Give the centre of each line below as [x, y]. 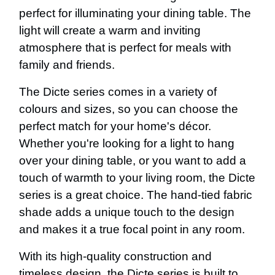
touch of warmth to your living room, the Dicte [137, 177]
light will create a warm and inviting [110, 30]
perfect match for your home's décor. [115, 126]
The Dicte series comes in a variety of [118, 91]
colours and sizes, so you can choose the [129, 109]
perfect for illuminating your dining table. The [135, 13]
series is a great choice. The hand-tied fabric [136, 195]
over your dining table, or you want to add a [133, 160]
